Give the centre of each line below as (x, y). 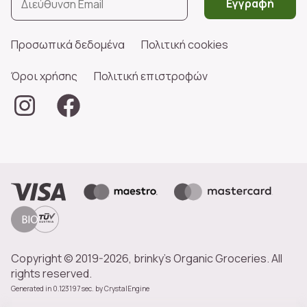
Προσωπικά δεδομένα (68, 45)
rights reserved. (51, 273)
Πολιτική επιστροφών (151, 76)
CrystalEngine (127, 288)
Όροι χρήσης (44, 76)
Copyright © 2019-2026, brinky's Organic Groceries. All (147, 258)
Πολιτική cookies (185, 45)
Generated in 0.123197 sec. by (58, 288)
